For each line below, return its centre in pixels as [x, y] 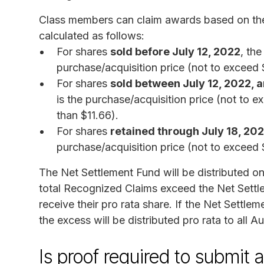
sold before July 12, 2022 [175, 51]
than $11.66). [88, 115]
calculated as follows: [92, 35]
